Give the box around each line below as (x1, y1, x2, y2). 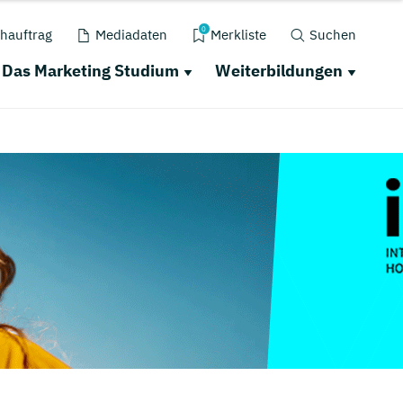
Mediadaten (94, 26, 167, 43)
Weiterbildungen (214, 60, 343, 81)
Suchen (309, 26, 356, 43)
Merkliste (210, 26, 266, 43)
